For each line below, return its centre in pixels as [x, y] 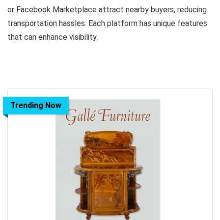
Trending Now [36, 106]
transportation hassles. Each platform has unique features [107, 24]
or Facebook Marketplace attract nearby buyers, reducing [107, 10]
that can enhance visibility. [53, 37]
